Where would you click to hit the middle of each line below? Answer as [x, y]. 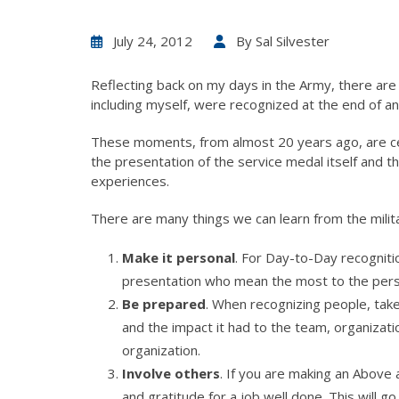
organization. [161, 350]
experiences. [130, 181]
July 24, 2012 [153, 41]
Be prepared [164, 304]
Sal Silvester [293, 41]
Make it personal [179, 257]
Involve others [171, 373]
